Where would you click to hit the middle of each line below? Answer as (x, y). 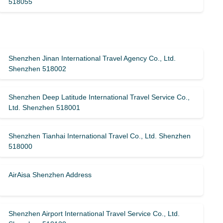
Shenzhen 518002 (38, 69)
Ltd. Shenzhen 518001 (45, 108)
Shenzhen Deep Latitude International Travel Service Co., (99, 97)
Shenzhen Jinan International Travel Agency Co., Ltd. (92, 58)
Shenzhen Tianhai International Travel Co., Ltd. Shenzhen (100, 136)
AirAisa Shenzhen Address (50, 175)
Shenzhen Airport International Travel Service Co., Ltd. (94, 214)
